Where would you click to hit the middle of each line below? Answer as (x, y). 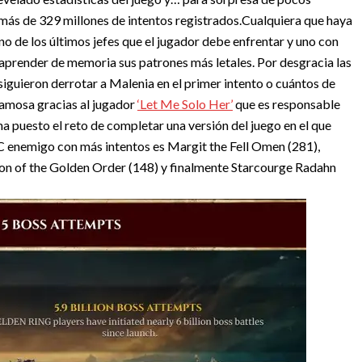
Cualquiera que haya (297, 20)
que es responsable (286, 104)
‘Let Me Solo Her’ (185, 104)
